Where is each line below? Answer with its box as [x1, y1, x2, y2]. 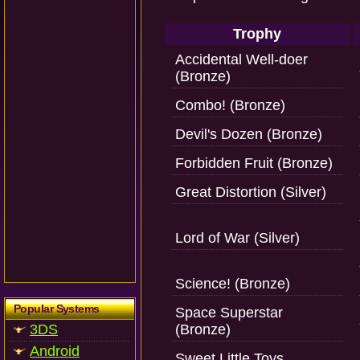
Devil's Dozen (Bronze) [175, 126, 322, 142]
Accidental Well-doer [175, 51, 308, 67]
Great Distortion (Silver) [175, 184, 326, 200]
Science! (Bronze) [175, 276, 290, 292]
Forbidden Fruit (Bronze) [175, 155, 333, 171]
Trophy [233, 26, 282, 42]
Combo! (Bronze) [175, 97, 285, 113]
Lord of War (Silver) [175, 230, 300, 246]
